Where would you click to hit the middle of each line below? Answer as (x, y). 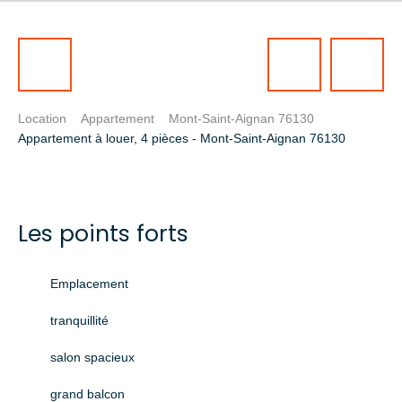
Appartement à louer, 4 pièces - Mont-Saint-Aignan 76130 (182, 138)
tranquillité (79, 320)
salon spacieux (92, 357)
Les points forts (103, 233)
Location (42, 119)
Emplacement (89, 283)
